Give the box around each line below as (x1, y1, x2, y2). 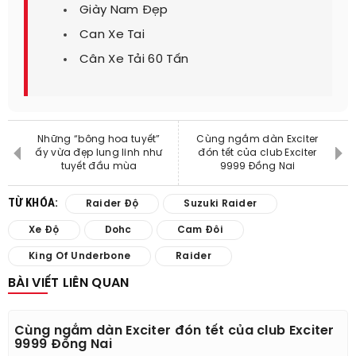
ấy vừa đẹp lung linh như (35, 148, 163, 159)
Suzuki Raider (184, 199, 257, 210)
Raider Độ (85, 199, 139, 210)
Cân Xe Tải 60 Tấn (79, 53, 189, 67)
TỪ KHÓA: (8, 195, 61, 211)
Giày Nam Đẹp (79, 4, 168, 17)
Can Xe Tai (79, 29, 145, 42)
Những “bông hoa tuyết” (37, 134, 161, 145)
